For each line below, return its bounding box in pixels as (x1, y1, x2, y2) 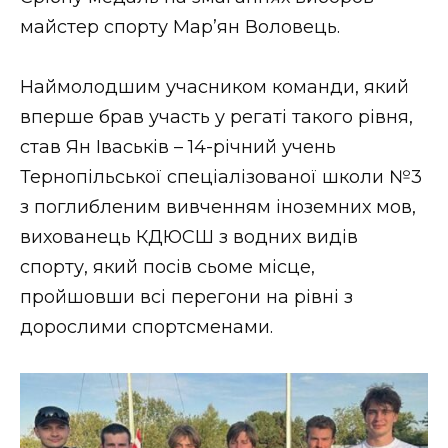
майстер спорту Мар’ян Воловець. (20, 15, 340, 38)
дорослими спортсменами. (20, 316, 273, 339)
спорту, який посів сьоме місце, (20, 256, 315, 279)
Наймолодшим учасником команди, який (20, 76, 409, 99)
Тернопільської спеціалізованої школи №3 (20, 166, 422, 189)
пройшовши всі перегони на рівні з (20, 286, 353, 309)
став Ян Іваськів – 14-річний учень (20, 136, 336, 159)
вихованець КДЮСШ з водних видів (20, 226, 358, 249)
